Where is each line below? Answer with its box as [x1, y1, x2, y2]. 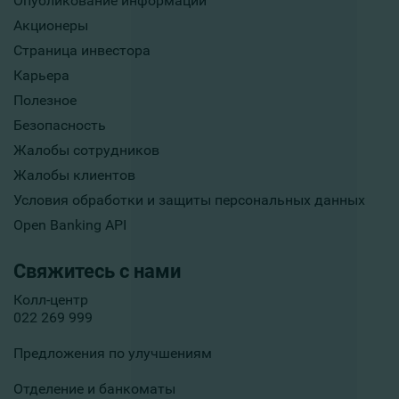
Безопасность [13, 117, 106, 134]
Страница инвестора [13, 42, 151, 60]
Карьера [13, 67, 69, 85]
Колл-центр [13, 291, 88, 309]
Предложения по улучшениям [13, 345, 212, 362]
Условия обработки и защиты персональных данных [13, 191, 365, 209]
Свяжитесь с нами [13, 260, 181, 283]
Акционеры [13, 17, 88, 35]
